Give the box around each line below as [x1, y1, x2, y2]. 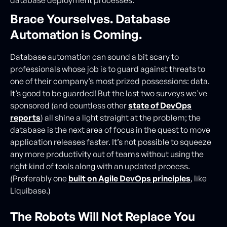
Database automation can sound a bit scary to [10, 52, 179, 62]
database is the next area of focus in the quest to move [10, 125, 210, 135]
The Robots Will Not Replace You [10, 209, 195, 224]
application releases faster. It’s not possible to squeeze [10, 137, 211, 147]
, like [191, 173, 207, 183]
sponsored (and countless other [10, 100, 128, 110]
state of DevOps [128, 100, 192, 110]
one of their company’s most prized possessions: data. [10, 76, 210, 86]
